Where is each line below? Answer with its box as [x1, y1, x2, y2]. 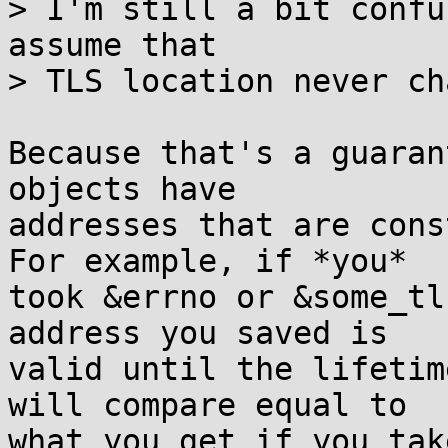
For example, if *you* [8, 243, 407, 279]
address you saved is [8, 315, 388, 351]
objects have [8, 171, 236, 207]
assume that [8, 27, 217, 63]
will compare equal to [8, 387, 407, 423]
